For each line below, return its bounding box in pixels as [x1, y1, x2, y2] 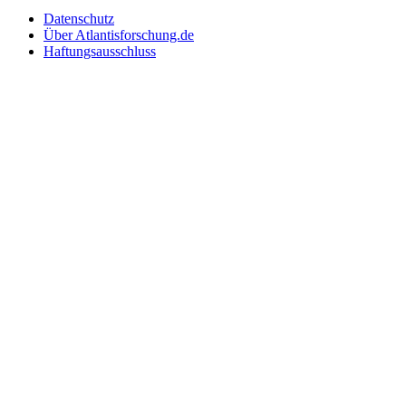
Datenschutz [43, 11, 114, 27]
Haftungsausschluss [43, 43, 156, 60]
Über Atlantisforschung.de [43, 27, 194, 43]
